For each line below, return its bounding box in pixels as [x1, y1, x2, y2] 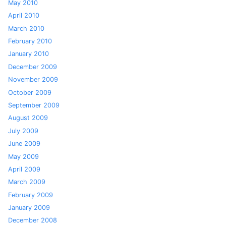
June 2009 [8, 140, 40, 148]
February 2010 [8, 37, 52, 45]
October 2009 [8, 88, 51, 96]
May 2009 [8, 152, 39, 160]
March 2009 [8, 178, 45, 186]
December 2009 [8, 63, 57, 71]
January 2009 [8, 204, 50, 212]
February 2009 [8, 191, 53, 199]
